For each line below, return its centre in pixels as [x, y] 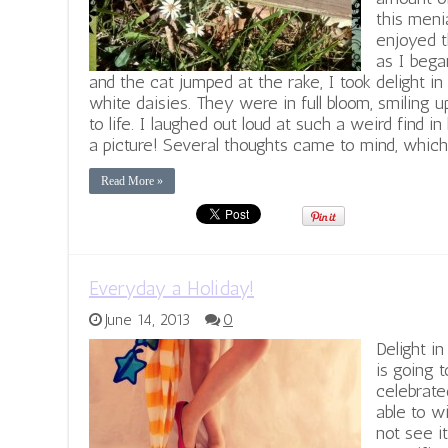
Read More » [132, 181]
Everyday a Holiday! [171, 288]
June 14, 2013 [147, 320]
